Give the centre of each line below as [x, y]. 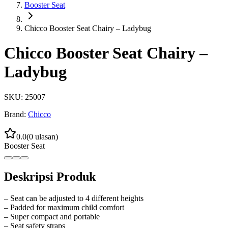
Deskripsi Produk [50, 176]
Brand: [15, 114]
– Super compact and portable [52, 216]
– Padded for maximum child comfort [64, 207]
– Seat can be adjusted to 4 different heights [74, 198]
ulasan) [46, 136]
